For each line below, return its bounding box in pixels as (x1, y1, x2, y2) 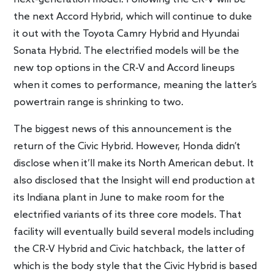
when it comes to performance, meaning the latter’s (13, 79, 257, 91)
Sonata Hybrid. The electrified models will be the (13, 45, 240, 57)
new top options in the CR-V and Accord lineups (13, 62, 235, 74)
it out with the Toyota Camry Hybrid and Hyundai (13, 28, 240, 40)
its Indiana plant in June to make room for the (13, 191, 225, 204)
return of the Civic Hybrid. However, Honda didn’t (13, 140, 241, 152)
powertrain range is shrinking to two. (13, 96, 184, 108)
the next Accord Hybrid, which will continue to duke (13, 10, 253, 23)
